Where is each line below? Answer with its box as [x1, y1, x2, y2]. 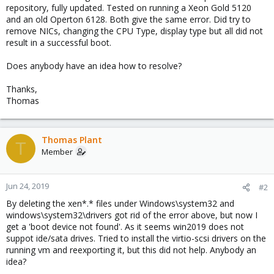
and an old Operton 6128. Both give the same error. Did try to [6, 13, 251, 25]
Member [42, 146, 73, 157]
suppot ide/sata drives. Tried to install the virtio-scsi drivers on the [6, 232, 266, 244]
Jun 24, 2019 [6, 180, 49, 191]
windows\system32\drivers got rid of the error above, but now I [6, 209, 257, 221]
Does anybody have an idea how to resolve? [6, 60, 182, 72]
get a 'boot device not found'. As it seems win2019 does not [6, 221, 244, 232]
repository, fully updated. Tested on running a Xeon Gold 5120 [6, 2, 251, 13]
